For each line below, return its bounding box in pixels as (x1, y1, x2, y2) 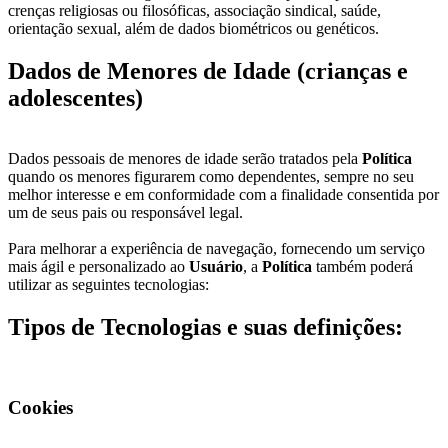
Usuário (189, 257, 243, 275)
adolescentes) (8, 84, 143, 111)
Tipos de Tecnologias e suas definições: (8, 313, 403, 340)
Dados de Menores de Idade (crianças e (8, 57, 408, 84)
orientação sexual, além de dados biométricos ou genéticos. (8, 19, 379, 37)
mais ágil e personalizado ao (8, 257, 189, 275)
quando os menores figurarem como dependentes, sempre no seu (8, 167, 414, 185)
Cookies (8, 397, 73, 419)
